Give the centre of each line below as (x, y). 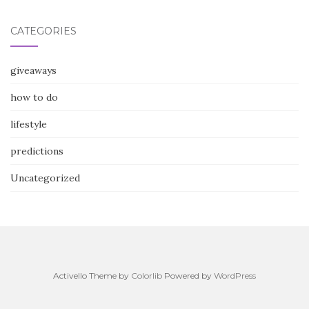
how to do (34, 97)
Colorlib (147, 276)
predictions (37, 151)
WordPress (235, 276)
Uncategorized (45, 178)
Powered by (188, 276)
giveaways (33, 70)
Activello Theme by (92, 276)
